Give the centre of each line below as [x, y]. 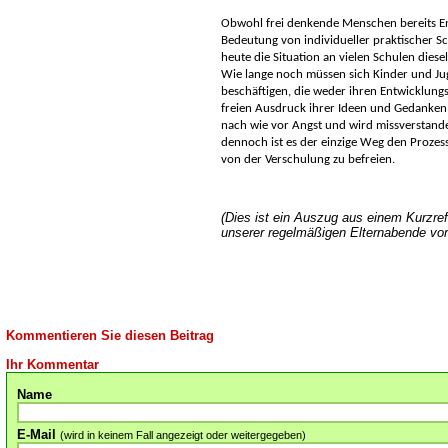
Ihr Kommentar [52, 364]
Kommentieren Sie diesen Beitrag [110, 335]
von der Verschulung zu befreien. [308, 159]
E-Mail [38, 434]
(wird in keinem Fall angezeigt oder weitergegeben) [183, 435]
